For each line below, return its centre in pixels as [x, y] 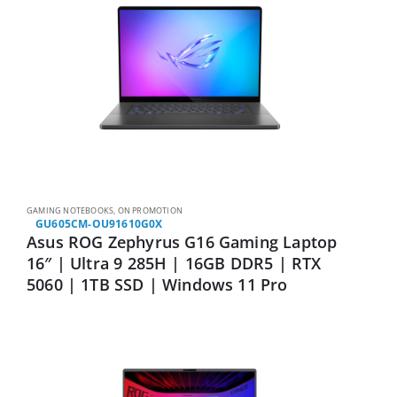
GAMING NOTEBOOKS [70, 210]
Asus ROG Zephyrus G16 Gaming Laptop [182, 241]
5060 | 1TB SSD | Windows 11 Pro [157, 284]
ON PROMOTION [150, 210]
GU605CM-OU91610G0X [99, 223]
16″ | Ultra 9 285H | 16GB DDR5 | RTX [174, 263]
